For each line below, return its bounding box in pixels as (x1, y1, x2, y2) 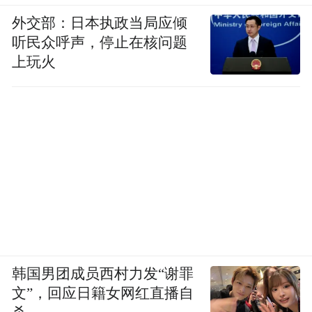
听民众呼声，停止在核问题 (12, 35, 188, 51)
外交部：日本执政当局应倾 (12, 15, 188, 31)
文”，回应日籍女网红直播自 (12, 286, 194, 302)
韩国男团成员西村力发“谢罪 (12, 266, 194, 282)
